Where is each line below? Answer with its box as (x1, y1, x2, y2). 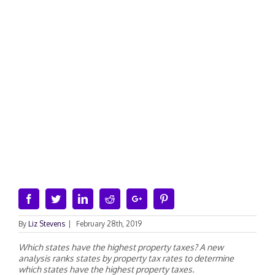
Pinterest (168, 193, 201, 203)
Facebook (33, 193, 71, 203)
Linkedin (87, 193, 122, 203)
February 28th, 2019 (76, 219, 142, 228)
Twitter (60, 193, 88, 203)
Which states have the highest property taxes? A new (18, 242, 223, 252)
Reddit (114, 193, 140, 203)
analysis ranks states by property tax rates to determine (18, 253, 234, 263)
